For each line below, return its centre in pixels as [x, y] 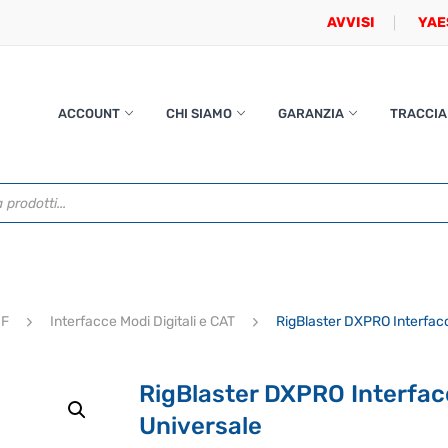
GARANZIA [310, 113]
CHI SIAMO [198, 113]
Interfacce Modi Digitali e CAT [142, 321]
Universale [200, 426]
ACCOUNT [88, 113]
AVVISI [351, 22]
